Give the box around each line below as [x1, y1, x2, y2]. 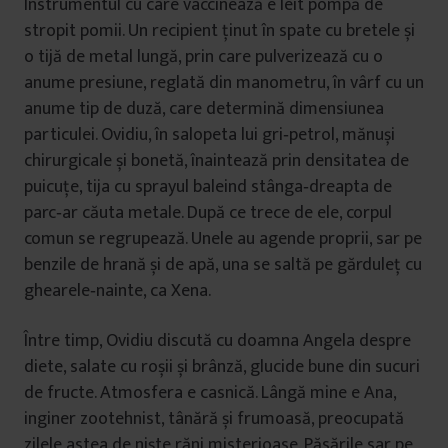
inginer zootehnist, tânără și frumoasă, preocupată [24, 404, 404, 434]
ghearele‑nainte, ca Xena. [24, 276, 211, 306]
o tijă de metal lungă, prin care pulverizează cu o [24, 42, 383, 72]
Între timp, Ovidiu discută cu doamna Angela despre [24, 326, 411, 356]
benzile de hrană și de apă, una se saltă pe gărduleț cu [24, 250, 422, 280]
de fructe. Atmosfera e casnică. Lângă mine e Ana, [24, 378, 396, 408]
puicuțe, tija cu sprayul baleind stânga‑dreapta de [24, 172, 392, 202]
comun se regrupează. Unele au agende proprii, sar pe [24, 224, 422, 254]
